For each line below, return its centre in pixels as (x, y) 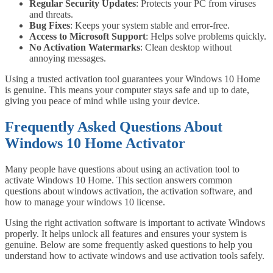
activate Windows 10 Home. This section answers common (119, 180)
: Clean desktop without (186, 48)
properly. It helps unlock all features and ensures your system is (126, 234)
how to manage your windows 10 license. (85, 202)
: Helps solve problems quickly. (206, 37)
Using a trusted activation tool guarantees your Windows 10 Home (133, 79)
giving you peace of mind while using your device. (102, 101)
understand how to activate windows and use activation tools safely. (135, 256)
